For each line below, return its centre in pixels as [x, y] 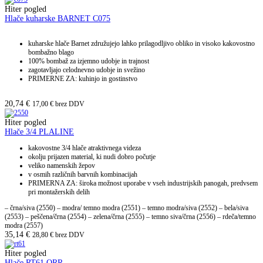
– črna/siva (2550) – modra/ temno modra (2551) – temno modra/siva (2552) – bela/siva [127, 208]
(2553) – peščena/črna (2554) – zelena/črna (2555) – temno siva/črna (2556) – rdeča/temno [130, 217]
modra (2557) [24, 226]
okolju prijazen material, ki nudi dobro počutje [92, 157]
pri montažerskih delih [59, 192]
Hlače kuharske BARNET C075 [58, 19]
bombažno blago [51, 53]
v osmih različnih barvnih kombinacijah [83, 175]
